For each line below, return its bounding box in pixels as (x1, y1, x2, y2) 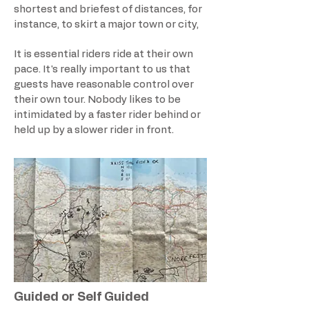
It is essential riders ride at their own (14, 49, 193, 60)
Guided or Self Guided (14, 291, 152, 304)
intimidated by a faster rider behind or (14, 110, 201, 121)
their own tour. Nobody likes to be (14, 94, 181, 106)
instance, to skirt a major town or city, (14, 19, 199, 30)
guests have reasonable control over (14, 79, 194, 90)
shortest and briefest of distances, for (14, 4, 202, 15)
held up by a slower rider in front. (14, 125, 174, 136)
